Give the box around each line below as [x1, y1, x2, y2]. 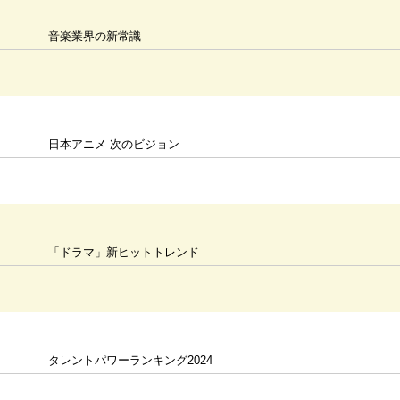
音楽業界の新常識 [48, 29, 142, 43]
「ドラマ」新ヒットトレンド [48, 246, 200, 259]
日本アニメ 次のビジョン [48, 137, 180, 151]
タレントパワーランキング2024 [48, 354, 213, 367]
